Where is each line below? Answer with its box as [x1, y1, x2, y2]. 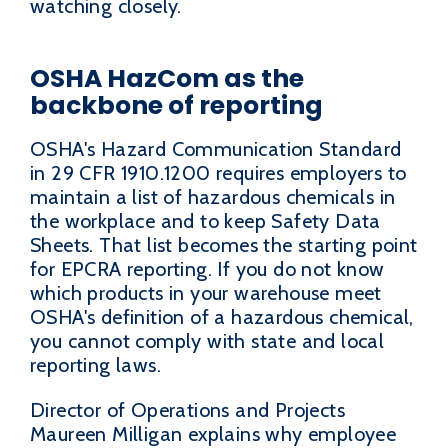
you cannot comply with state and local [30, 328, 385, 353]
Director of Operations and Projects [30, 398, 345, 423]
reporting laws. [30, 352, 162, 377]
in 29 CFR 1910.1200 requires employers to [30, 160, 407, 185]
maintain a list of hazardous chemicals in [30, 184, 396, 209]
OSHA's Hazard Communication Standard [30, 136, 402, 161]
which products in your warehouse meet [30, 280, 382, 305]
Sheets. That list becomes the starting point [30, 232, 418, 257]
